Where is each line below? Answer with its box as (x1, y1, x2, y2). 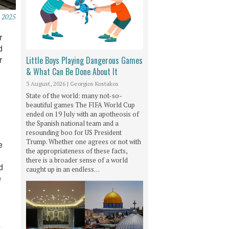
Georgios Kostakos (70, 79, 119, 87)
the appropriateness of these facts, (26, 146, 127, 155)
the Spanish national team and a (26, 118, 119, 128)
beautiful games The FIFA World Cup (26, 100, 135, 109)
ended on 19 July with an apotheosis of (26, 109, 139, 119)
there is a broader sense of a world (26, 155, 128, 165)
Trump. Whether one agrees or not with (26, 136, 141, 146)
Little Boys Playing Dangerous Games (26, 54, 143, 66)
